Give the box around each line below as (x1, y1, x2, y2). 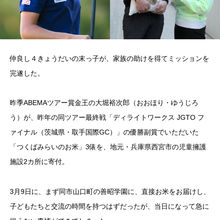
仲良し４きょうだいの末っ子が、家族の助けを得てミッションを (10, 54, 209, 62)
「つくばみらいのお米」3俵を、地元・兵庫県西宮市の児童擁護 (10, 143, 206, 151)
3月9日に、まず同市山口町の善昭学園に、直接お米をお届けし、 (10, 188, 210, 196)
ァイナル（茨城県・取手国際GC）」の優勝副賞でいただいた (10, 128, 199, 137)
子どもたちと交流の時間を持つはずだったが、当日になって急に (10, 202, 209, 211)
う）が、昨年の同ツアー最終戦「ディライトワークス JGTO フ (10, 113, 204, 122)
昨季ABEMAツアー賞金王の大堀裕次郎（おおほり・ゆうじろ (10, 99, 198, 107)
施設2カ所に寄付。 (10, 158, 69, 166)
